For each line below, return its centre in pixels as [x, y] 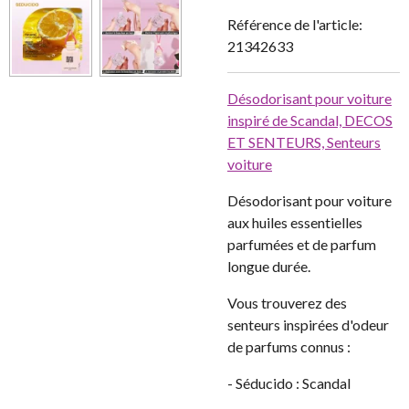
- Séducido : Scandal [289, 383]
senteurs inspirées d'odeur [308, 325]
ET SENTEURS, [277, 142]
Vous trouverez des [287, 303]
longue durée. [269, 266]
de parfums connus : [289, 346]
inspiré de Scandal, [286, 120]
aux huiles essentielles [295, 222]
